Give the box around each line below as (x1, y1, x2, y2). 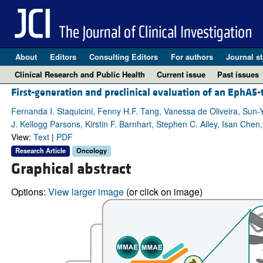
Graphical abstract (11, 159, 131, 179)
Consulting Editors (89, 51, 158, 62)
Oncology (76, 146, 107, 156)
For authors (170, 51, 213, 62)
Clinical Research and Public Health (15, 69, 145, 80)
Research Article (15, 146, 66, 156)
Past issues (217, 69, 259, 80)
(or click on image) (123, 184, 203, 198)
